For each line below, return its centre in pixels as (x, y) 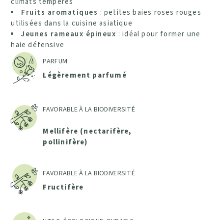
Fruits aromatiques (60, 12)
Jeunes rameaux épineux (70, 34)
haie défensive (38, 45)
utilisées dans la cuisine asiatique (72, 23)
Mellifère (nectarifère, (87, 131)
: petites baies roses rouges (150, 12)
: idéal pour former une (159, 34)
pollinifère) (65, 142)
